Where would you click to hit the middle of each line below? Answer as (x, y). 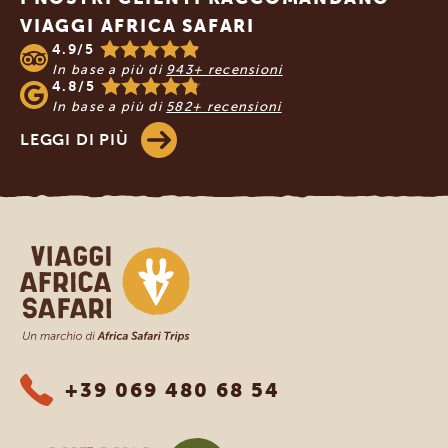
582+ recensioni (224, 106)
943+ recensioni (224, 69)
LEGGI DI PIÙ (74, 139)
